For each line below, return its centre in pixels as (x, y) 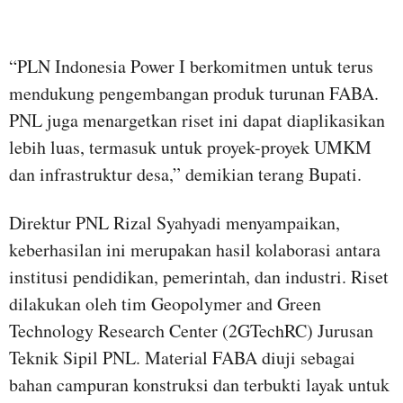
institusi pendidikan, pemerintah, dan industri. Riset (199, 276)
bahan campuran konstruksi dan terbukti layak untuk (199, 384)
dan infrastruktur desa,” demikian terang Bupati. (185, 174)
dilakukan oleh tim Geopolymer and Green (165, 303)
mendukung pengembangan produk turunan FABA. (194, 93)
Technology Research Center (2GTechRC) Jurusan (191, 330)
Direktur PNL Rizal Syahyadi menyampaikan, (175, 222)
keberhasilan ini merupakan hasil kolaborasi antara (195, 249)
